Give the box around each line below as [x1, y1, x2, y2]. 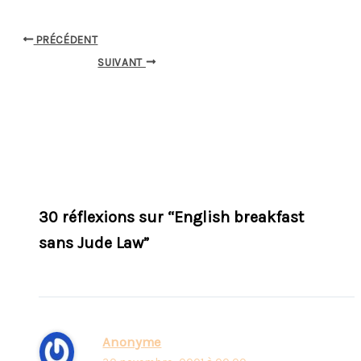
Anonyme [102, 334, 162, 351]
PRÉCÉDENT [33, 33, 98, 46]
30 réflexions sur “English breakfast [38, 208, 304, 227]
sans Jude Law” [38, 234, 149, 253]
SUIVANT [98, 56, 146, 68]
